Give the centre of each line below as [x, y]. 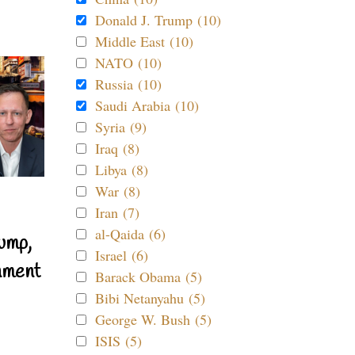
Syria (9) [121, 127]
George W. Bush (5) [153, 319]
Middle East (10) [144, 41]
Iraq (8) [117, 148]
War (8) [118, 191]
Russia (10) [128, 84]
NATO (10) [128, 63]
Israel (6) [122, 255]
